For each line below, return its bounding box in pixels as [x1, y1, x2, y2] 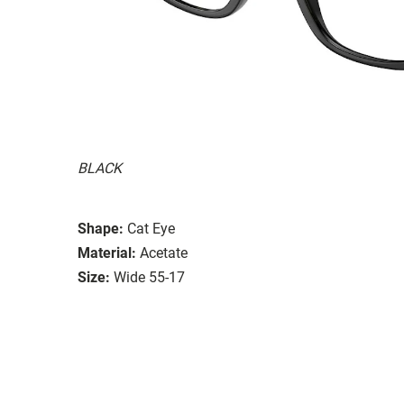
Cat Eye [127, 219, 175, 237]
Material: [78, 243, 136, 262]
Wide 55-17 [114, 268, 185, 286]
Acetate [140, 243, 188, 262]
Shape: [78, 219, 124, 237]
